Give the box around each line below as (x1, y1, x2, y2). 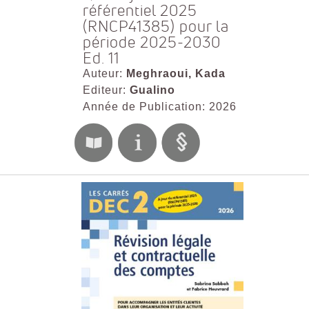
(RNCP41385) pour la (82, 17, 229, 37)
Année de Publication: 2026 (82, 101, 237, 113)
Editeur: (82, 84, 130, 97)
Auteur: (82, 68, 126, 80)
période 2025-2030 (82, 33, 221, 52)
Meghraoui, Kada (126, 68, 226, 80)
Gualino (129, 84, 175, 97)
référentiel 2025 (82, 1, 197, 21)
